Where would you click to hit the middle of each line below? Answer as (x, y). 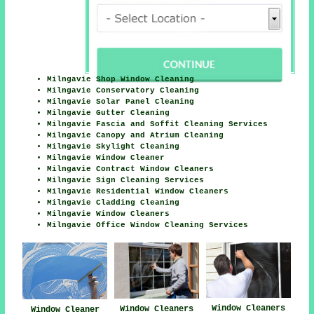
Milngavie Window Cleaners (109, 214)
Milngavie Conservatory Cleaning (123, 91)
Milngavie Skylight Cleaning (114, 147)
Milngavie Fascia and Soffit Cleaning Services (158, 124)
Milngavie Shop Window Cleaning (121, 80)
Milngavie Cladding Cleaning (114, 203)
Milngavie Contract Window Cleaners (131, 169)
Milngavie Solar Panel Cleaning (121, 102)
